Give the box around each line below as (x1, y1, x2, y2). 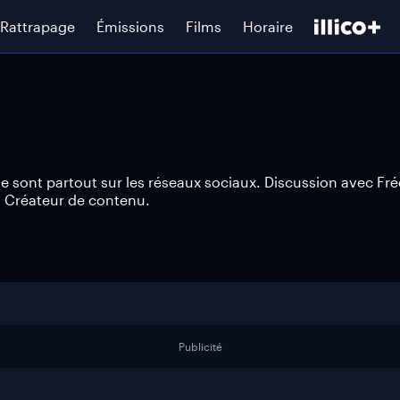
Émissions (96, 17, 164, 35)
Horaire (243, 17, 293, 35)
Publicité (178, 340, 222, 353)
